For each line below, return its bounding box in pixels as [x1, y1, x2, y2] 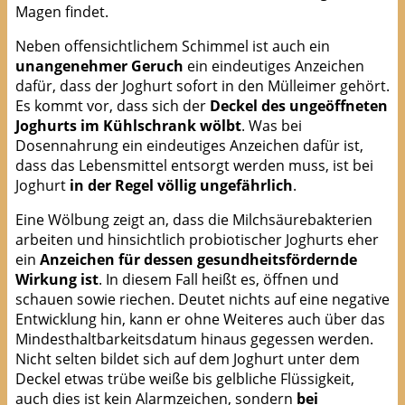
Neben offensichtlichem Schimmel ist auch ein [14, 36, 330, 57]
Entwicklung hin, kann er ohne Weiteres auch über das [14, 309, 385, 330]
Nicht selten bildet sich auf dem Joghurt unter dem [14, 349, 360, 370]
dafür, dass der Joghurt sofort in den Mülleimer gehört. [14, 76, 390, 97]
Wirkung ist [14, 269, 99, 290]
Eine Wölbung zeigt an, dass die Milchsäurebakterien [14, 210, 372, 231]
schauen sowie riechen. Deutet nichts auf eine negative [14, 289, 390, 310]
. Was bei [240, 116, 302, 137]
